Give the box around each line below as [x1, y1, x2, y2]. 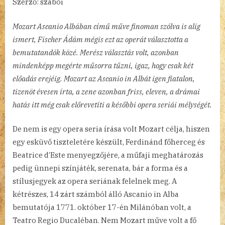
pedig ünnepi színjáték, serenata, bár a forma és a [13, 163, 188, 173]
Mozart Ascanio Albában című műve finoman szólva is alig [13, 21, 200, 31]
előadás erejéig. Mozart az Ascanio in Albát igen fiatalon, [13, 73, 195, 83]
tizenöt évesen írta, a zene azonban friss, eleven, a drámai [13, 86, 200, 96]
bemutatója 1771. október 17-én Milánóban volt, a [13, 202, 191, 212]
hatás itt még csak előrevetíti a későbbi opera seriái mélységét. [13, 99, 212, 109]
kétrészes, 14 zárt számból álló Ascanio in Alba [13, 189, 179, 199]
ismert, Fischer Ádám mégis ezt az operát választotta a [13, 34, 188, 44]
